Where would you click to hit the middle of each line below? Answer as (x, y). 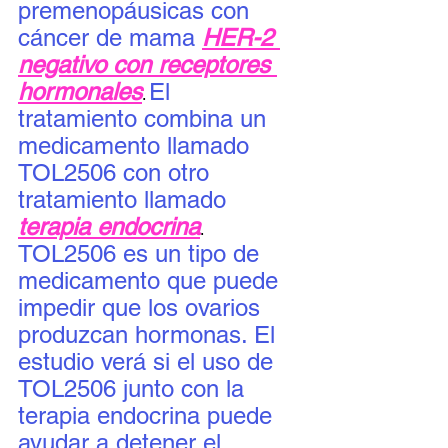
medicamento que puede (151, 280)
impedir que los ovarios (142, 307)
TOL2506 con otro (117, 172)
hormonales (80, 91)
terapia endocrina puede (148, 415)
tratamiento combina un (145, 118)
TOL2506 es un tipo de (142, 253)
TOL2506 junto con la (134, 388)
